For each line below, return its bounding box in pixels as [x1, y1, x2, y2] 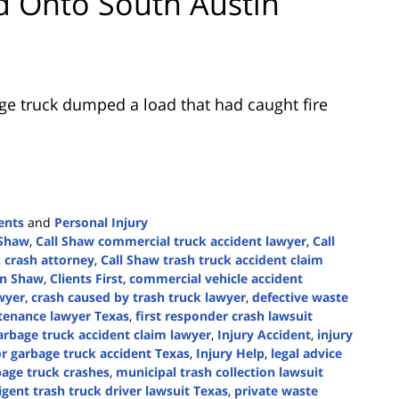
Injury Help [196, 345, 265, 362]
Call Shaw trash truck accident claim [101, 251, 323, 269]
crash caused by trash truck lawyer [31, 289, 246, 306]
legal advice [271, 345, 342, 362]
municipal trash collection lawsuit [116, 363, 323, 381]
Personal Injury [54, 214, 148, 232]
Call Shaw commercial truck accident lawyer [36, 232, 306, 250]
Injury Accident [217, 326, 311, 344]
